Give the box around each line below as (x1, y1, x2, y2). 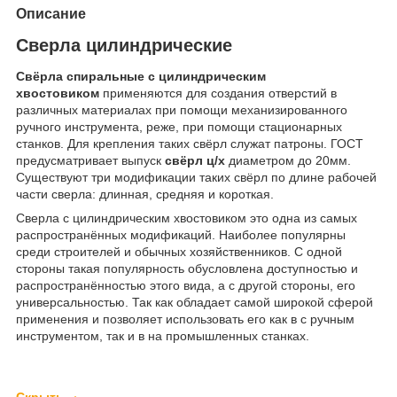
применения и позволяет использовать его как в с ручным (16, 312, 354, 327)
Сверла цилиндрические (16, 35, 232, 55)
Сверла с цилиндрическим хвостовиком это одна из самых (16, 211, 357, 226)
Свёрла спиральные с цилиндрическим (16, 69, 266, 84)
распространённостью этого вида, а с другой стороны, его (16, 278, 355, 293)
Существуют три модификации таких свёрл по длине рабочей (16, 170, 377, 185)
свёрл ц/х (165, 153, 225, 168)
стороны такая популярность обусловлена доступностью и (16, 261, 358, 276)
